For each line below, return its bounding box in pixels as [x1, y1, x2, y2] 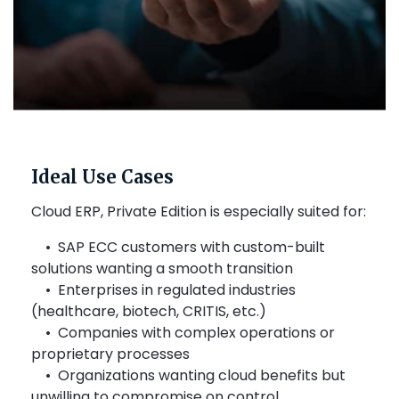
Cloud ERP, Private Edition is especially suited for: [31, 201, 370, 223]
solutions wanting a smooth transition [31, 258, 293, 280]
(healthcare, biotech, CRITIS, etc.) [31, 301, 266, 322]
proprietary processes [31, 344, 190, 365]
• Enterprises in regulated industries [31, 280, 296, 301]
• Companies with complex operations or [31, 322, 335, 344]
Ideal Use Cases [31, 166, 178, 189]
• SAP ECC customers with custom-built [31, 237, 325, 258]
